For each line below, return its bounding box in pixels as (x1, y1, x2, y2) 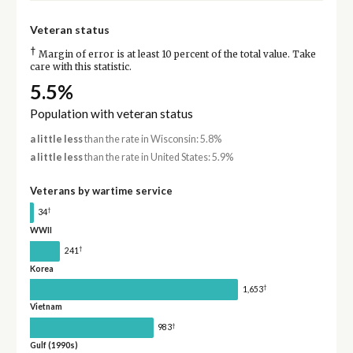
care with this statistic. (29, 61, 132, 72)
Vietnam (29, 302, 62, 312)
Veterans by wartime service (29, 184, 173, 198)
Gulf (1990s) (29, 340, 78, 351)
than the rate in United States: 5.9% (82, 151, 233, 164)
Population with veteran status (29, 106, 193, 121)
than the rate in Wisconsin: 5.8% (82, 132, 221, 145)
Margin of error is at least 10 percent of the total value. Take (35, 48, 316, 60)
